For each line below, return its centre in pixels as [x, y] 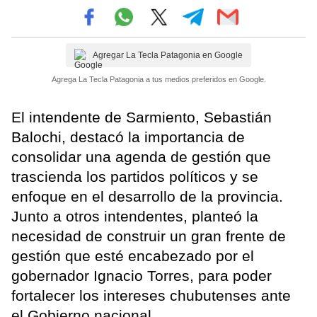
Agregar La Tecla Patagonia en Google [168, 56]
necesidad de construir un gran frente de [149, 236]
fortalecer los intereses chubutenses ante [151, 296]
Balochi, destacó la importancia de [128, 137]
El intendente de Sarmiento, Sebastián [142, 117]
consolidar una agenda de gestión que [141, 157]
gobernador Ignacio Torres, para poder [142, 276]
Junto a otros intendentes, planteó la [135, 217]
